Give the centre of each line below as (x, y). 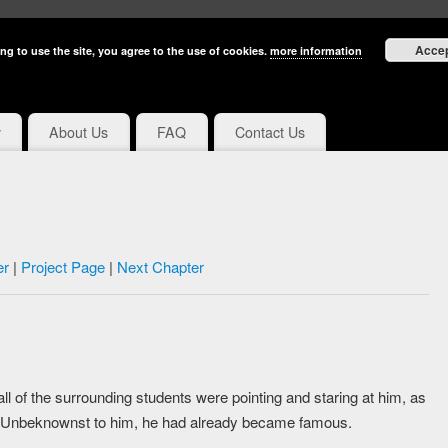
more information (316, 50)
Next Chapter (160, 267)
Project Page (62, 267)
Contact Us (269, 132)
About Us (79, 132)
